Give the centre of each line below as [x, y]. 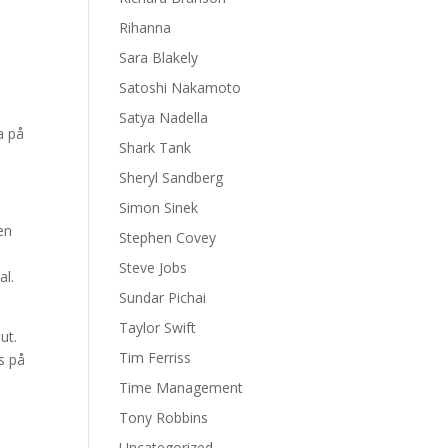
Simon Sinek [159, 207]
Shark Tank [155, 147]
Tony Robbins [164, 417]
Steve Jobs [153, 267]
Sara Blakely [159, 57]
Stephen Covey [168, 237]
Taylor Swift [158, 327]
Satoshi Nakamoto [180, 87]
